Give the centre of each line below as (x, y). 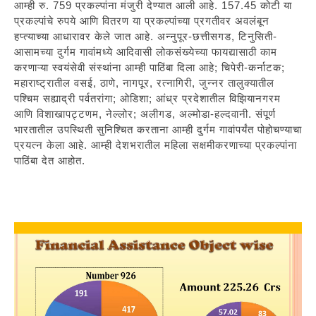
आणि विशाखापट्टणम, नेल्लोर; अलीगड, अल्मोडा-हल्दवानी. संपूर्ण (145, 114)
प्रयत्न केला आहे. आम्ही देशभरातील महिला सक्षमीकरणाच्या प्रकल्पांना (156, 145)
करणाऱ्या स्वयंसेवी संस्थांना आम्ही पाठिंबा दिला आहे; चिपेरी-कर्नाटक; (150, 67)
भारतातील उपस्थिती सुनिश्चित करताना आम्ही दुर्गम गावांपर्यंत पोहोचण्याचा (158, 129)
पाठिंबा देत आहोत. (50, 160)
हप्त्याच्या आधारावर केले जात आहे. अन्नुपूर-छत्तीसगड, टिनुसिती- (146, 36)
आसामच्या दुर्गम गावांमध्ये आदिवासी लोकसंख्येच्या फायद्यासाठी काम (146, 51)
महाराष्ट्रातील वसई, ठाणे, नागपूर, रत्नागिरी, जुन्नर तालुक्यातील (144, 83)
